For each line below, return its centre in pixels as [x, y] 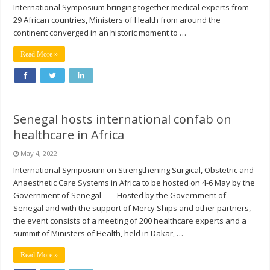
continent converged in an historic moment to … [100, 33]
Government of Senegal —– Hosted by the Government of [120, 196]
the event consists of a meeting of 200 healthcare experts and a [130, 221]
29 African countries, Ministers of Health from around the [117, 20]
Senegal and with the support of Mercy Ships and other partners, [132, 208]
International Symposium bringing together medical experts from [131, 8]
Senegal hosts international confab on [123, 119]
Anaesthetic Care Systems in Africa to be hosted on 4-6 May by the [134, 183]
